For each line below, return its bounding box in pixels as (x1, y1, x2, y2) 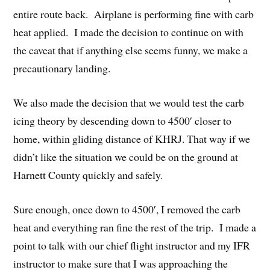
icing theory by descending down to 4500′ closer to (13, 113, 232, 128)
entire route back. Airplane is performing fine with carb (13, 7, 254, 22)
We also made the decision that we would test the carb (13, 95, 245, 110)
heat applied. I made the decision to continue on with (13, 25, 244, 40)
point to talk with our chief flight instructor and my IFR (13, 237, 251, 253)
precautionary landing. (13, 61, 111, 76)
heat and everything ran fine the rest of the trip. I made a (13, 219, 257, 234)
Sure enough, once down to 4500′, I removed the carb (13, 201, 241, 216)
